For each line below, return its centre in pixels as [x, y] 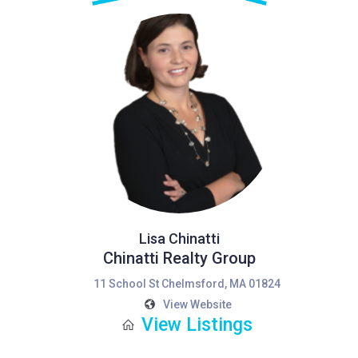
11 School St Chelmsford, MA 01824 [187, 284]
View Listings [197, 325]
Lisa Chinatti [179, 239]
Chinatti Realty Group [179, 258]
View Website [197, 304]
